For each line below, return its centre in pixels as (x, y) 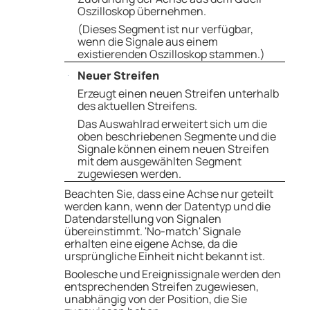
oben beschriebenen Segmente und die (177, 137)
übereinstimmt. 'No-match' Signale (152, 231)
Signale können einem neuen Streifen (174, 149)
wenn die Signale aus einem (148, 42)
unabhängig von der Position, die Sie (155, 299)
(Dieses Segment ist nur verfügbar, (166, 29)
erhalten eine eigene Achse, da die (151, 244)
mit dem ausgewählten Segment (160, 162)
